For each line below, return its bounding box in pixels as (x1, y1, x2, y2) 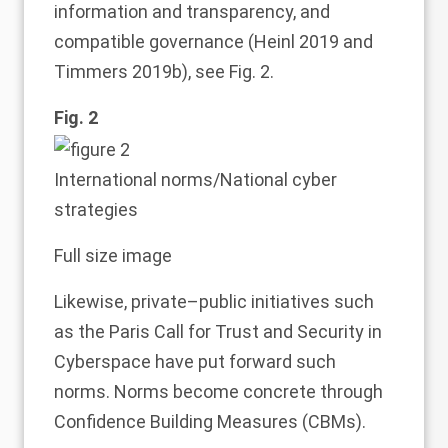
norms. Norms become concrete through (54, 380, 383, 402)
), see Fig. (182, 61, 260, 83)
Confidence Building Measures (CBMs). (54, 410, 366, 432)
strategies (54, 198, 138, 220)
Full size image (54, 244, 172, 266)
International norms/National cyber (54, 168, 337, 190)
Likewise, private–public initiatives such (54, 290, 374, 312)
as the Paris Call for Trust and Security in (54, 320, 382, 342)
